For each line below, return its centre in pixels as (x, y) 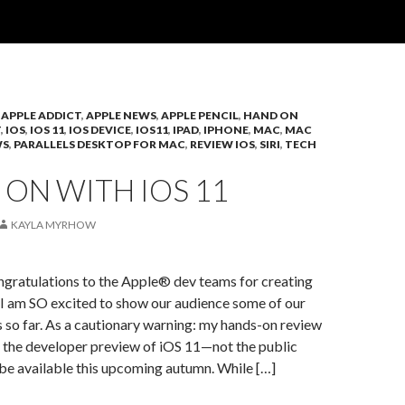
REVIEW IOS (222, 144)
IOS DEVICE (100, 130)
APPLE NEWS (121, 115)
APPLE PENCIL (200, 115)
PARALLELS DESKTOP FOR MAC (99, 144)
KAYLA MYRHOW (53, 225)
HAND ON (271, 115)
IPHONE (226, 130)
